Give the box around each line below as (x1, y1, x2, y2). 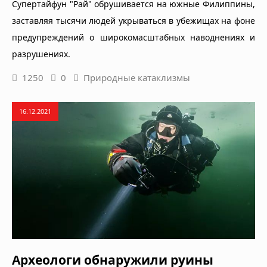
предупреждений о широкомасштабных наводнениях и (12, 32, 255, 43)
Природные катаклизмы (83, 72, 190, 83)
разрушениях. (12, 48, 70, 60)
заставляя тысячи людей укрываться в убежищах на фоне (12, 15, 255, 26)
